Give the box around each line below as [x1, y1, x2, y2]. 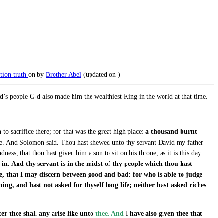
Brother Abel [46, 71, 81, 78]
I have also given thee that [124, 209, 202, 217]
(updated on [81, 71, 118, 78]
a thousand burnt [145, 127, 197, 135]
